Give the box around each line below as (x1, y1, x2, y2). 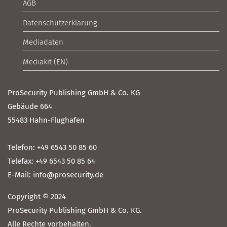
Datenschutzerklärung (23, 18, 97, 27)
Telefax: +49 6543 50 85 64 (8, 156, 95, 166)
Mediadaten (23, 37, 63, 47)
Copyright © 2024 (8, 192, 66, 201)
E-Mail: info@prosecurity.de (8, 170, 103, 179)
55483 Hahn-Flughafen (8, 115, 85, 125)
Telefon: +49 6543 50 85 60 (8, 142, 97, 152)
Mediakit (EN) (23, 57, 68, 66)
